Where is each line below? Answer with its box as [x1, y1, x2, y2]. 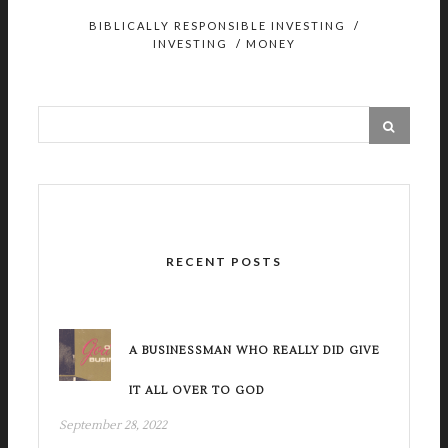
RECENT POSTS [166, 254, 282, 270]
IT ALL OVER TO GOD [129, 383, 265, 399]
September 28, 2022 [59, 418, 167, 434]
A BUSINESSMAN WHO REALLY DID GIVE [129, 343, 380, 359]
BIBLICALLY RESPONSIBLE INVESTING [88, 19, 346, 33]
